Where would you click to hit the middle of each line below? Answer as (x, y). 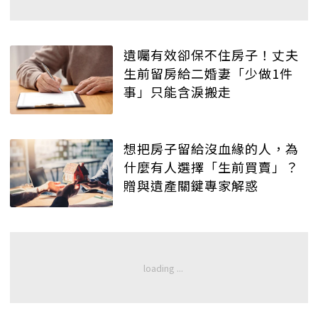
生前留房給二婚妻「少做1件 (208, 73)
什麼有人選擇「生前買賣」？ (211, 166)
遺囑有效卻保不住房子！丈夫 (211, 55)
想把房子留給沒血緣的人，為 (211, 148)
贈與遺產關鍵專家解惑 (191, 185)
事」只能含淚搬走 (177, 92)
